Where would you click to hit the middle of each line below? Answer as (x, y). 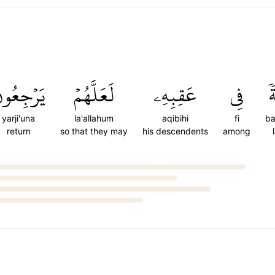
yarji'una (18, 118)
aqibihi (175, 118)
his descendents (175, 131)
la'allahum (94, 118)
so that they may (94, 131)
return (18, 131)
